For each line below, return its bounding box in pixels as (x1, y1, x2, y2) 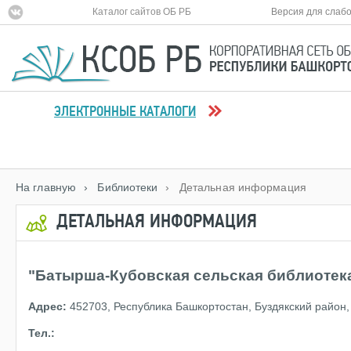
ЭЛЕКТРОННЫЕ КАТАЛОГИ (53, 105, 196, 121)
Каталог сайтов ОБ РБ (92, 6, 192, 17)
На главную (16, 181, 76, 194)
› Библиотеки (84, 181, 158, 194)
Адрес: (28, 299, 67, 313)
